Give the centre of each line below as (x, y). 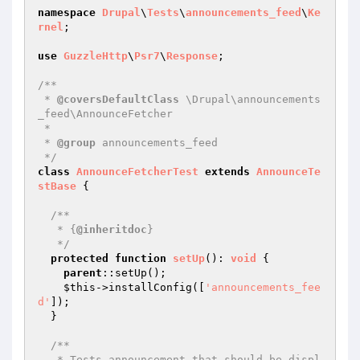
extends (227, 172)
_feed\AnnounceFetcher (105, 114)
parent (83, 273)
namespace (67, 12)
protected (80, 258)
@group (76, 143)
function (141, 258)
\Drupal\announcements (250, 99)
